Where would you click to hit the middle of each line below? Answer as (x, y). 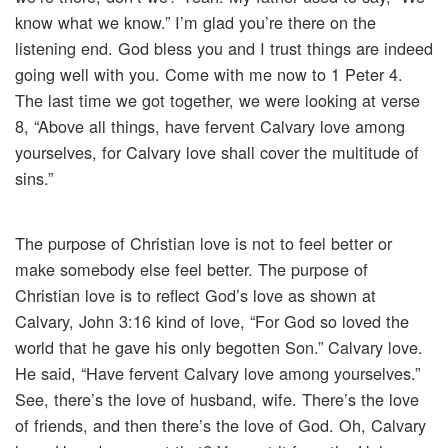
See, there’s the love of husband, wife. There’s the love (217, 399)
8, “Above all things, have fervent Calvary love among (210, 126)
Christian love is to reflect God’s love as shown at (195, 295)
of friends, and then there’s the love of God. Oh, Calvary (220, 425)
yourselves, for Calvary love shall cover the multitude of (217, 152)
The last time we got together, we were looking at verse (217, 100)
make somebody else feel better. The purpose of (191, 269)
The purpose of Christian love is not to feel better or (203, 243)
